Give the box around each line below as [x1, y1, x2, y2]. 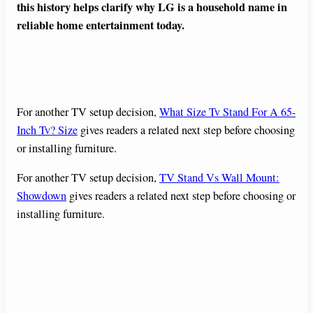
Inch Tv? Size [17, 122, 78, 138]
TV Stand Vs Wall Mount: [159, 170, 279, 186]
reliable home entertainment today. [17, 17, 184, 34]
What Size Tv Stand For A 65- [159, 103, 296, 119]
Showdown [17, 188, 66, 204]
